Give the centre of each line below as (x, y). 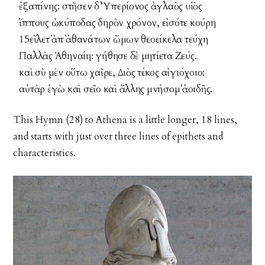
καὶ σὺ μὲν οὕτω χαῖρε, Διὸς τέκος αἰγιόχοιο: (112, 72)
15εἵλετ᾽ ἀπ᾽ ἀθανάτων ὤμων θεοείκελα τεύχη (114, 39)
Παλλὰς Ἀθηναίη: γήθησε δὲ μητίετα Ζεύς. (108, 56)
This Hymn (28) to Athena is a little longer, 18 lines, (125, 120)
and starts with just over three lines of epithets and (118, 136)
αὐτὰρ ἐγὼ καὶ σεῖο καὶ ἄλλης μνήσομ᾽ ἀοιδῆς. (116, 89)
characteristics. (45, 153)
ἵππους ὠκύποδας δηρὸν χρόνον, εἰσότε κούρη (117, 23)
